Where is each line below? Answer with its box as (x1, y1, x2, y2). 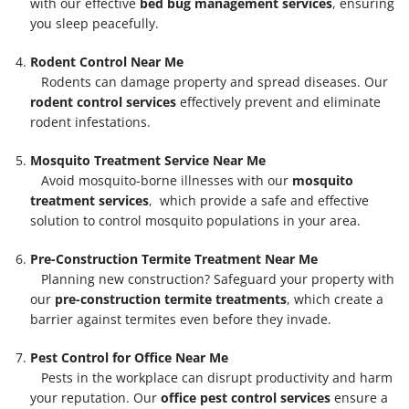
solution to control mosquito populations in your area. (30, 211, 368, 229)
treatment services (30, 191, 149, 209)
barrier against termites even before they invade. (30, 309, 339, 328)
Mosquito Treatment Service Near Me (30, 151, 266, 169)
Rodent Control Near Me (30, 52, 184, 70)
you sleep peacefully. (30, 14, 166, 32)
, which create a (287, 289, 383, 308)
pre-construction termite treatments (55, 289, 287, 308)
